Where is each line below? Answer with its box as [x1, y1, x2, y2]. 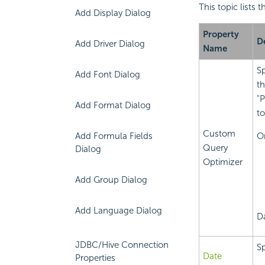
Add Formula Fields [75, 131, 153, 141]
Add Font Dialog [75, 69, 140, 80]
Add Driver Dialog [75, 38, 145, 49]
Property [202, 29, 239, 40]
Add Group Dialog [75, 174, 147, 185]
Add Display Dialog [75, 8, 151, 18]
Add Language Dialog [75, 205, 162, 216]
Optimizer [202, 157, 243, 168]
